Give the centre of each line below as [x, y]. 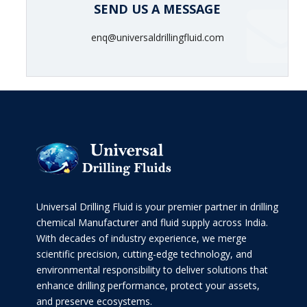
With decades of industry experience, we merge [142, 238]
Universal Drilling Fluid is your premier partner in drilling [157, 207]
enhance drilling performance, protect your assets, [148, 286]
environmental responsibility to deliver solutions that [152, 270]
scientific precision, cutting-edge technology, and [144, 254]
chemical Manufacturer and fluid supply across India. [152, 223]
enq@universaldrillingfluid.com [157, 38]
